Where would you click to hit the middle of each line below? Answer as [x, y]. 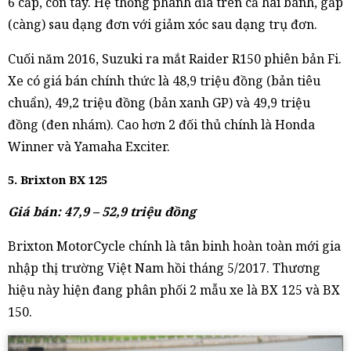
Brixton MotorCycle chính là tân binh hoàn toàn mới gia [174, 246]
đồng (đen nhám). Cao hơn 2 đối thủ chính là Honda [161, 124]
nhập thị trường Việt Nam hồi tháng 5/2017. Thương [164, 268]
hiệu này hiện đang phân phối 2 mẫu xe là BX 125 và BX [174, 289]
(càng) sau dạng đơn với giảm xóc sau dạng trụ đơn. [163, 24]
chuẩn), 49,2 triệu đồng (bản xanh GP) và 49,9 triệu [159, 102]
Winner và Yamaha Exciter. [89, 146]
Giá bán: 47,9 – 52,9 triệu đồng [102, 211]
